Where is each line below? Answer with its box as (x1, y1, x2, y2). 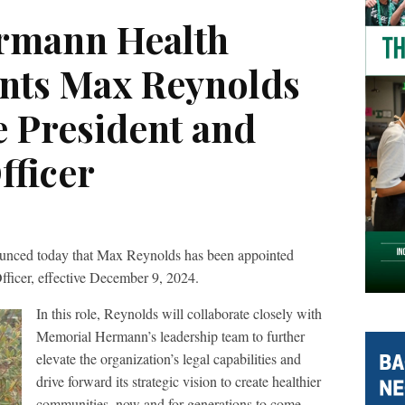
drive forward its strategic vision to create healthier (36, 372, 321, 391)
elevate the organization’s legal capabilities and (36, 349, 301, 368)
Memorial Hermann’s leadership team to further (36, 326, 305, 345)
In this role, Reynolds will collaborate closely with (36, 304, 322, 323)
